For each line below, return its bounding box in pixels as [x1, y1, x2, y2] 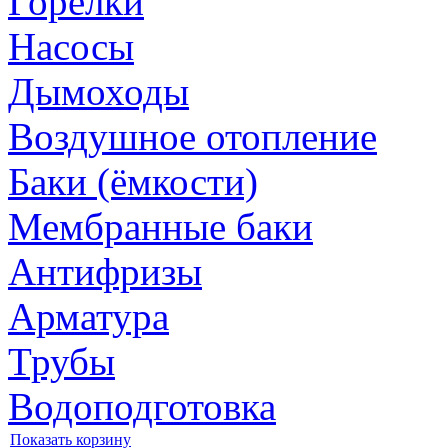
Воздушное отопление [8, 115, 377, 159]
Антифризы [8, 250, 202, 294]
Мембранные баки [8, 205, 313, 249]
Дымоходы [8, 70, 189, 114]
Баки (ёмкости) [8, 160, 258, 204]
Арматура [8, 295, 169, 339]
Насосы [8, 25, 134, 69]
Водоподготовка [8, 385, 276, 429]
